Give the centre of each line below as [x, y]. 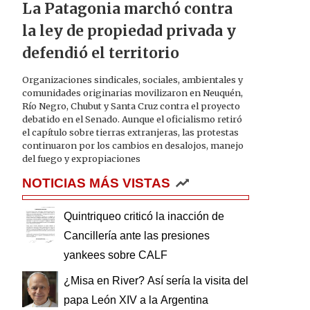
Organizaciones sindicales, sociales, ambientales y [133, 79]
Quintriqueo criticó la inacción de [144, 216]
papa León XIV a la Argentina [136, 300]
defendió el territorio [101, 54]
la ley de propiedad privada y [129, 31]
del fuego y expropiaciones [81, 158]
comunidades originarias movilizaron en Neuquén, [133, 92]
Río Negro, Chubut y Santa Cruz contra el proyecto [131, 106]
